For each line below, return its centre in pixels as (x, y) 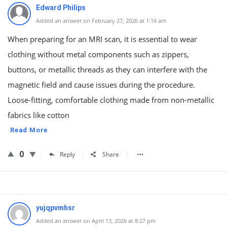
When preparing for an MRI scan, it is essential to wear (102, 39)
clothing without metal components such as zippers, (98, 54)
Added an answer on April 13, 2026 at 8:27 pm (96, 221)
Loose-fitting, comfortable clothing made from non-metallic (111, 100)
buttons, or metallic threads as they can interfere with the (107, 69)
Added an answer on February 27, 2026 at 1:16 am (101, 21)
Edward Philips (61, 8)
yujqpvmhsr (55, 208)
